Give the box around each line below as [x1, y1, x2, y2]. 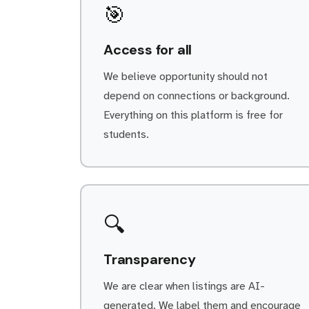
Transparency [103, 250, 196, 268]
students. [103, 128, 149, 141]
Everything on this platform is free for [103, 108, 283, 122]
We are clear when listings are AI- [103, 279, 265, 293]
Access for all [103, 41, 192, 59]
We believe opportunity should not [103, 70, 268, 83]
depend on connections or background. [103, 89, 290, 103]
